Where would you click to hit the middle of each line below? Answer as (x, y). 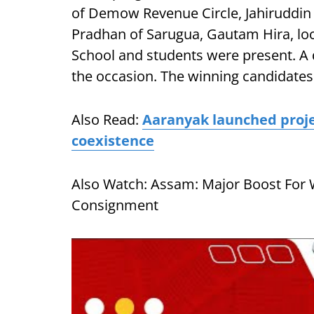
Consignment (115, 205)
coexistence (113, 141)
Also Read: (107, 120)
